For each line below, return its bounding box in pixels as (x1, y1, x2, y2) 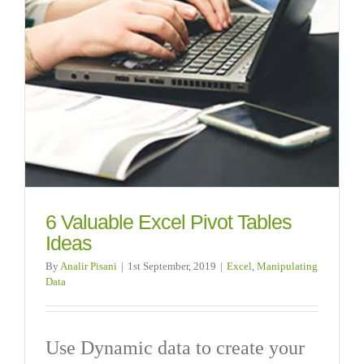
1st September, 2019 (128, 259, 216, 272)
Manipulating (257, 259, 318, 272)
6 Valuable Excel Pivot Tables (45, 210, 292, 233)
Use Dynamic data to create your (45, 336, 305, 358)
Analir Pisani (60, 259, 117, 272)
